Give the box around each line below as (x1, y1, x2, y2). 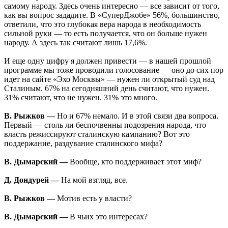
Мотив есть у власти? (55, 194, 132, 203)
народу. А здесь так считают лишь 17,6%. (4, 38, 147, 47)
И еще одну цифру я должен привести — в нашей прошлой (4, 56, 211, 66)
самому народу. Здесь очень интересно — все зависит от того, (4, 2, 219, 11)
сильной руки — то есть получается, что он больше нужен (4, 29, 207, 38)
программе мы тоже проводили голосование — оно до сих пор (4, 66, 223, 75)
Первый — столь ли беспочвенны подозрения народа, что (4, 121, 206, 130)
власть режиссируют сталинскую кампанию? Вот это (4, 130, 190, 139)
